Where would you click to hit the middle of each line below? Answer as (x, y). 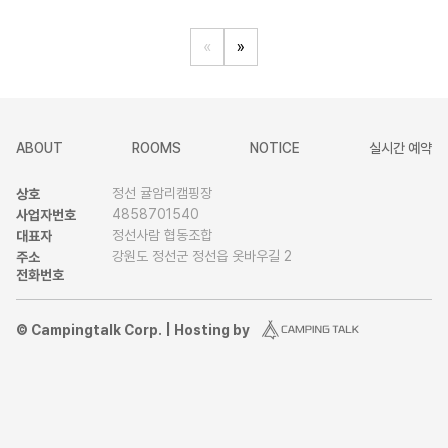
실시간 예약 (400, 148)
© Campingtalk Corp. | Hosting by (133, 330)
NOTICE (275, 148)
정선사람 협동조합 (161, 235)
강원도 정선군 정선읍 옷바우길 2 (201, 256)
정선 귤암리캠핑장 (161, 193)
